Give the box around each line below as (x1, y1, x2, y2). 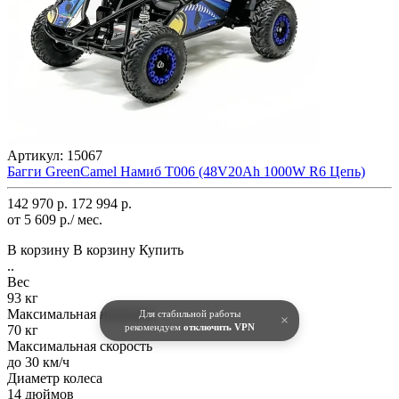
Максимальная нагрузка (7, 305, 153, 322)
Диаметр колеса (7, 370, 102, 386)
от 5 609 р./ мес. (7, 211, 102, 227)
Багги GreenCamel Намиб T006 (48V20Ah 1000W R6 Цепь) (7, 163, 365, 179)
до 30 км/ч (7, 354, 69, 370)
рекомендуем (125, 322, 183, 332)
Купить (139, 241, 183, 257)
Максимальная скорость (7, 338, 152, 354)
